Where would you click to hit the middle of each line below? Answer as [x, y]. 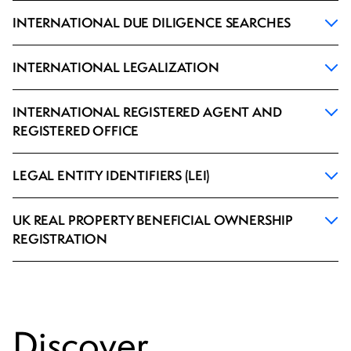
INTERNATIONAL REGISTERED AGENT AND [147, 112]
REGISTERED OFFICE [76, 131]
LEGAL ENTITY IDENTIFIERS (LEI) [111, 175]
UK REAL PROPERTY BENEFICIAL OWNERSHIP [153, 220]
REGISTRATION [60, 239]
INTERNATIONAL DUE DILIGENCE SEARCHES [152, 23]
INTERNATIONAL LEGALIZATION [116, 67]
